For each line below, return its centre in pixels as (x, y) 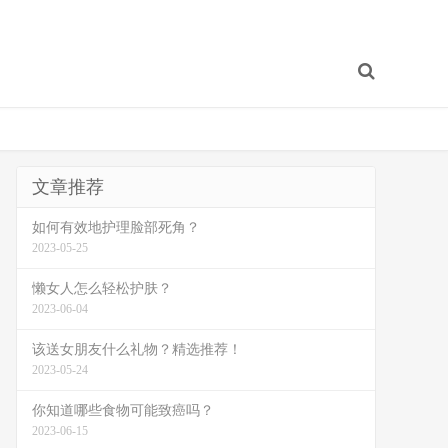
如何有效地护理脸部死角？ (116, 227)
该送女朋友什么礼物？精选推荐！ (137, 349)
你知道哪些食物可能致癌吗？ (123, 410)
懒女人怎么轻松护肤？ (102, 288)
